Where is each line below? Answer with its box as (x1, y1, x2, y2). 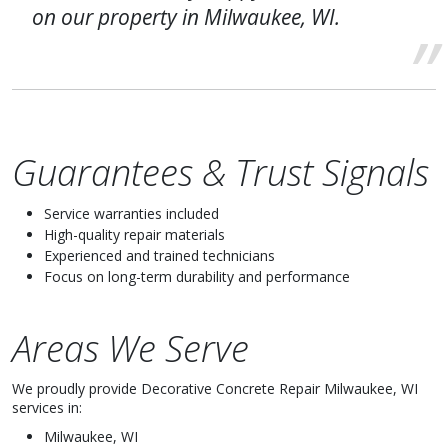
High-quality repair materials (44, 225, 225, 244)
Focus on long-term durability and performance (44, 267, 350, 286)
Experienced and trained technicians (44, 246, 275, 265)
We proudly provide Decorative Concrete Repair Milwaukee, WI (12, 379, 418, 398)
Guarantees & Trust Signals (12, 148, 429, 197)
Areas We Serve (12, 324, 249, 373)
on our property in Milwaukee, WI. (32, 3, 340, 31)
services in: (12, 398, 82, 417)
